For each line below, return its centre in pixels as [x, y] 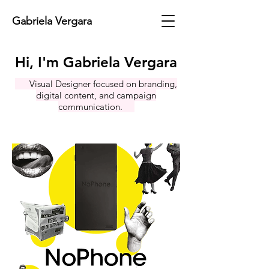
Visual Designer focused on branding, [96, 84]
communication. [96, 107]
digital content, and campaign [96, 95]
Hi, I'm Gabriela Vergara [96, 62]
